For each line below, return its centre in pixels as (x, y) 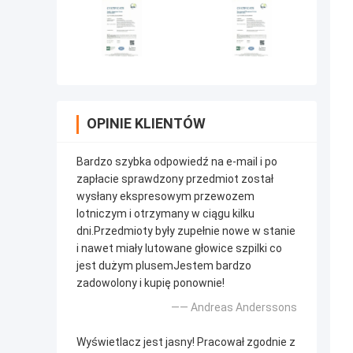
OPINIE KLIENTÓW (146, 124)
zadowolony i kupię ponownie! (150, 283)
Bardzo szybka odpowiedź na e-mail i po (177, 162)
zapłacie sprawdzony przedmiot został (175, 179)
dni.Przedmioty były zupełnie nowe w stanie (186, 231)
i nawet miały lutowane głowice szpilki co (179, 249)
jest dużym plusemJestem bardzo (164, 266)
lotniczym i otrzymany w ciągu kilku (165, 214)
